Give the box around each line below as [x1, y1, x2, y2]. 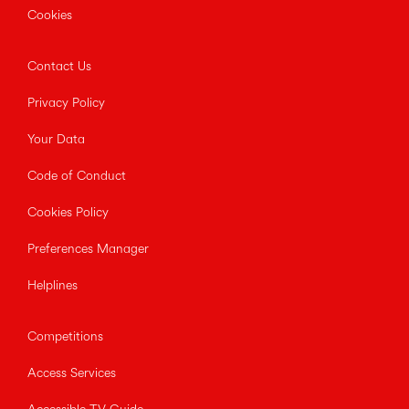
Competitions [27, 330, 103, 344]
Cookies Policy [27, 206, 109, 220]
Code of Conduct [27, 170, 126, 184]
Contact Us [27, 60, 91, 74]
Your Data [27, 133, 85, 147]
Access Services [27, 367, 116, 381]
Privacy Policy [27, 97, 105, 110]
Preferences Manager [27, 243, 149, 257]
